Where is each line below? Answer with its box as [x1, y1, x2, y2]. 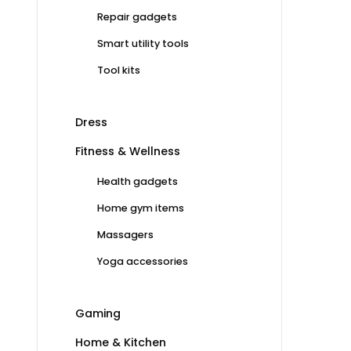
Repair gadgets [97, 9, 177, 24]
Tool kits [97, 63, 140, 77]
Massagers [97, 227, 154, 241]
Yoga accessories [97, 254, 188, 268]
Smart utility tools [97, 36, 189, 50]
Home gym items [97, 201, 184, 215]
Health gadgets [97, 174, 178, 188]
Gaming [75, 305, 121, 321]
